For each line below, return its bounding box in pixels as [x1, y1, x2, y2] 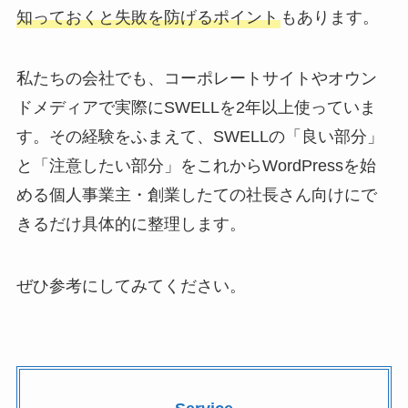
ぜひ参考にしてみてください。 [15, 277, 246, 296]
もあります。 [280, 7, 379, 26]
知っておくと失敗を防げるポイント [15, 7, 279, 26]
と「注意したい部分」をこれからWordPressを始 [15, 157, 376, 176]
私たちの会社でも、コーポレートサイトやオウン [15, 69, 377, 88]
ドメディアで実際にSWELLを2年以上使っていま [15, 98, 376, 117]
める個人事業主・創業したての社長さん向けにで [15, 186, 377, 205]
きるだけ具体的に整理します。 [15, 215, 246, 234]
